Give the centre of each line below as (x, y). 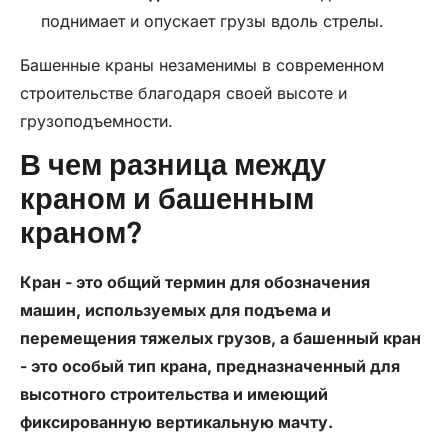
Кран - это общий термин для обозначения (195, 281)
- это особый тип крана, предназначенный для (210, 365)
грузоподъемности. (96, 121)
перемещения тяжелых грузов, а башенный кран (220, 337)
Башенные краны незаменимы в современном (202, 65)
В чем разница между (173, 166)
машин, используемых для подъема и (175, 309)
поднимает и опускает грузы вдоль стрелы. (212, 21)
